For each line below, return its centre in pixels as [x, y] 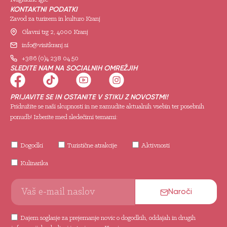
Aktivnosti [156, 145]
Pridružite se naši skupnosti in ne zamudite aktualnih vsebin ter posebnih [107, 106]
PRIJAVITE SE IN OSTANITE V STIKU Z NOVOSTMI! [89, 97]
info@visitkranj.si [45, 45]
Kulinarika [34, 163]
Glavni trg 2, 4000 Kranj [55, 32]
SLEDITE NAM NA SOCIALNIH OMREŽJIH [74, 68]
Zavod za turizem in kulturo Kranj [55, 19]
